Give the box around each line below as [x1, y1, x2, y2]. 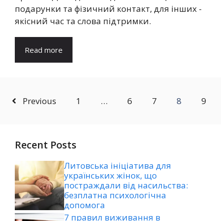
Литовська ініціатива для [64, 159, 171, 171]
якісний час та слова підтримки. [15, 15, 151, 27]
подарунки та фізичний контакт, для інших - [15, 2, 202, 14]
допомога [64, 199, 105, 211]
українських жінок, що [64, 169, 157, 181]
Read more [25, 44, 63, 55]
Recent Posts [15, 138, 76, 151]
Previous [22, 95, 56, 107]
